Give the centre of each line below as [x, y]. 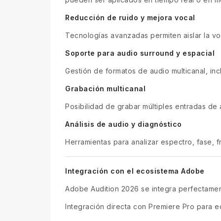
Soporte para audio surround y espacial [140, 53]
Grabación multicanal [105, 88]
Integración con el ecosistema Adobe [135, 171]
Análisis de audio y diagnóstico [124, 124]
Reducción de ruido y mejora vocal [130, 17]
